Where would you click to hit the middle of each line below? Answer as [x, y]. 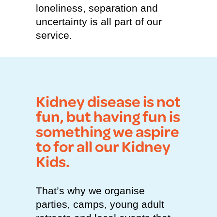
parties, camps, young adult [100, 204]
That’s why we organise [90, 191]
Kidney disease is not [108, 102]
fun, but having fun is [108, 117]
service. [54, 35]
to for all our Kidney [103, 147]
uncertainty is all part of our [99, 21]
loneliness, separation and [97, 8]
